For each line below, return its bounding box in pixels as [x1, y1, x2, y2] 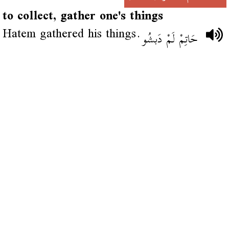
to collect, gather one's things [2, 3, 163, 30]
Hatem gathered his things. [2, 20, 141, 48]
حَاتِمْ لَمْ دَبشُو [142, 26, 198, 53]
